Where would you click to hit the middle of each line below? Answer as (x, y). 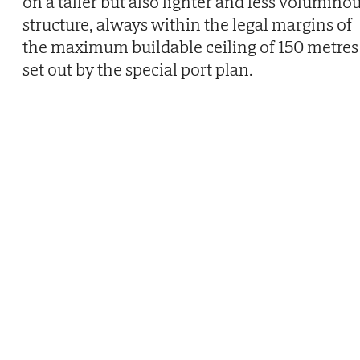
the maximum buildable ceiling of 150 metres (190, 46)
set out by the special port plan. (138, 69)
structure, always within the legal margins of (187, 24)
